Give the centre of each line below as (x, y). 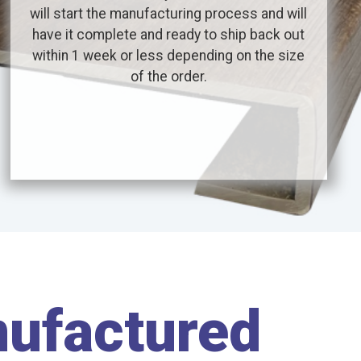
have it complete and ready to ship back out (169, 35)
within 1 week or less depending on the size (169, 56)
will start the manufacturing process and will (169, 14)
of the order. (168, 77)
